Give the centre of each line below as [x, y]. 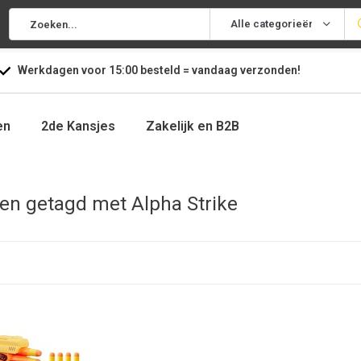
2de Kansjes [78, 126]
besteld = [164, 70]
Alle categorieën [272, 24]
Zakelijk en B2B [193, 126]
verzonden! [270, 70]
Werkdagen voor [63, 70]
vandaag [216, 70]
